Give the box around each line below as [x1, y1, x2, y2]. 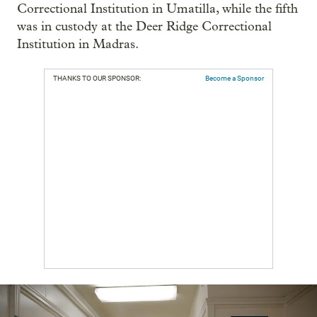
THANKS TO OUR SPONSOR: [53, 74, 141, 82]
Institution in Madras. [17, 37, 139, 52]
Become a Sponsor [205, 74, 264, 82]
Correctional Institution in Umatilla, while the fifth [17, 1, 298, 16]
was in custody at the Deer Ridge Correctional [17, 19, 272, 34]
